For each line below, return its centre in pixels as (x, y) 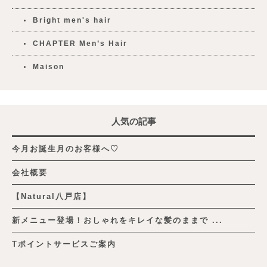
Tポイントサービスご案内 (64, 244)
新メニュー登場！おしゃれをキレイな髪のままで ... (117, 220)
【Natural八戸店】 (52, 196)
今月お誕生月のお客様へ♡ (66, 148)
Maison (49, 66)
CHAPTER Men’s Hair (80, 43)
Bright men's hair (72, 20)
